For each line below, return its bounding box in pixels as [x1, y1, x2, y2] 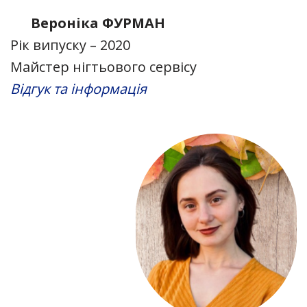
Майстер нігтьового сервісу [10, 58, 197, 76]
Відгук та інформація [10, 79, 147, 98]
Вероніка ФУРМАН [31, 14, 165, 32]
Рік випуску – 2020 [10, 36, 130, 54]
